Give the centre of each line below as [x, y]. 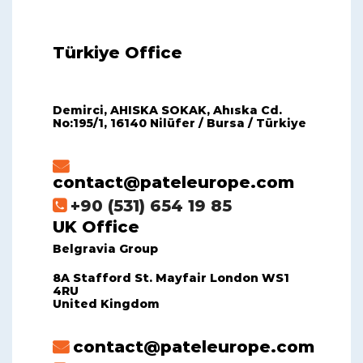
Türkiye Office [117, 53]
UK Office [96, 227]
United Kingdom [106, 304]
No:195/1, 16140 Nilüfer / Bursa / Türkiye [179, 123]
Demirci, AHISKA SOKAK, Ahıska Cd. [167, 110]
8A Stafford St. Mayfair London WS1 [171, 278]
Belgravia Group [105, 249]
